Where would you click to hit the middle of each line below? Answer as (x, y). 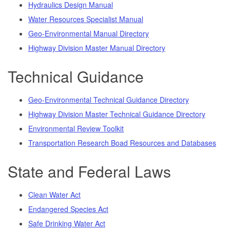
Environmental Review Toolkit (76, 128)
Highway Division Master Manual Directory (97, 47)
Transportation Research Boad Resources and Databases (122, 142)
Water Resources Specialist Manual (86, 19)
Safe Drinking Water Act (67, 223)
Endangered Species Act (68, 209)
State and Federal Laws (89, 171)
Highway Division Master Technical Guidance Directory (117, 114)
